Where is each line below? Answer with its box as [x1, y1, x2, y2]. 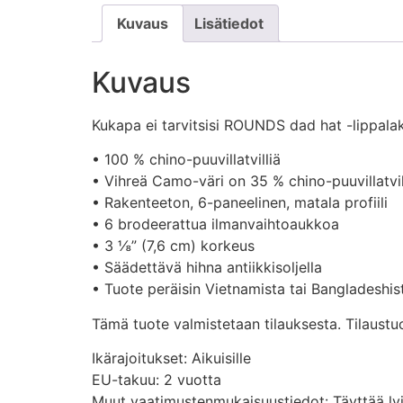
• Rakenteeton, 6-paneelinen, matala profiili [92, 193, 388, 212]
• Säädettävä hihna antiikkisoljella [92, 258, 322, 277]
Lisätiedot [194, 14, 264, 33]
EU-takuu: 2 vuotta [92, 371, 221, 390]
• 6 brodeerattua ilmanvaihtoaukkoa [92, 215, 339, 234]
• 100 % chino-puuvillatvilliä [92, 150, 281, 169]
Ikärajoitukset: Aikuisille [92, 349, 251, 368]
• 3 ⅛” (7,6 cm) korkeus [92, 237, 255, 255]
